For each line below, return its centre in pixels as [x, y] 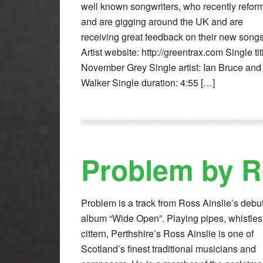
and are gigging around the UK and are [162, 22]
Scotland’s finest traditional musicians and [168, 249]
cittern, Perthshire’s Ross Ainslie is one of [167, 234]
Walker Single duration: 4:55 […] [148, 83]
